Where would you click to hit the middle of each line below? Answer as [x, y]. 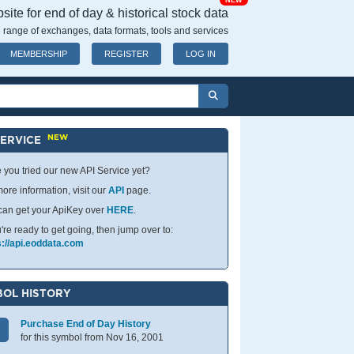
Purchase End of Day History [86, 324]
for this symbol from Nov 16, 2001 [92, 337]
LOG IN [201, 54]
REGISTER [126, 54]
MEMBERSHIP [39, 54]
